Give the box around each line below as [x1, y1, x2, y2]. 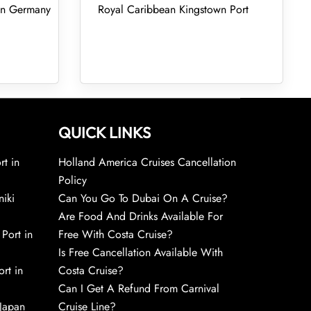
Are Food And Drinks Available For [58, 208, 223, 224]
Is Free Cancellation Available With [58, 244, 223, 260]
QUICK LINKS [58, 123, 151, 142]
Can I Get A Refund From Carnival [58, 280, 219, 296]
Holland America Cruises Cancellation [58, 154, 236, 170]
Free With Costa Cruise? [58, 226, 173, 242]
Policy [58, 172, 87, 188]
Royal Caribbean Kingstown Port [97, 1, 249, 17]
